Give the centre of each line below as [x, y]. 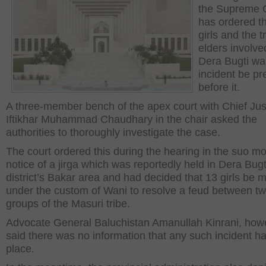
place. [20, 249]
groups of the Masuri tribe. [68, 204]
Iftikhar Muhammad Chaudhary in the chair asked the [132, 119]
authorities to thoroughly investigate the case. [113, 132]
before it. [219, 87]
